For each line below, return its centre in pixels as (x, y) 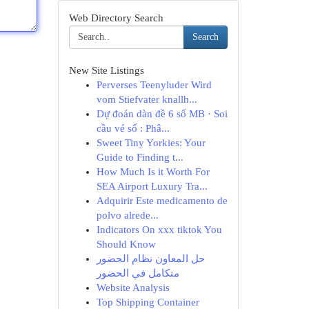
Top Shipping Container (148, 302)
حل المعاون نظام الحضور (150, 259)
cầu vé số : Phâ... (133, 128)
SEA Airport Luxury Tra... (152, 186)
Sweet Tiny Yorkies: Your (151, 143)
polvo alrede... (127, 215)
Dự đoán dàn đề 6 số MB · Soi (162, 114)
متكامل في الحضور (138, 273)
